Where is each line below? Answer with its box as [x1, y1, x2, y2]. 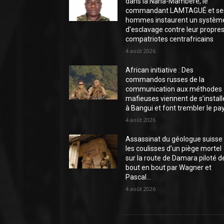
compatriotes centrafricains [125, 35, 214, 43]
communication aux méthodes [125, 85, 222, 93]
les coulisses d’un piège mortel [125, 144, 222, 152]
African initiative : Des [125, 66, 194, 74]
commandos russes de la [125, 75, 205, 83]
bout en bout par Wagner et [125, 163, 212, 171]
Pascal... [125, 173, 151, 181]
